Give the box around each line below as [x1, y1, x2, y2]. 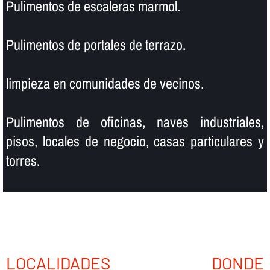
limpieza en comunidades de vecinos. [5, 74, 204, 93]
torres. [5, 151, 40, 171]
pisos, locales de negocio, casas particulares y [5, 131, 265, 151]
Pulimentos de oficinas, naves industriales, [5, 112, 265, 132]
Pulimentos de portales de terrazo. [5, 35, 186, 55]
